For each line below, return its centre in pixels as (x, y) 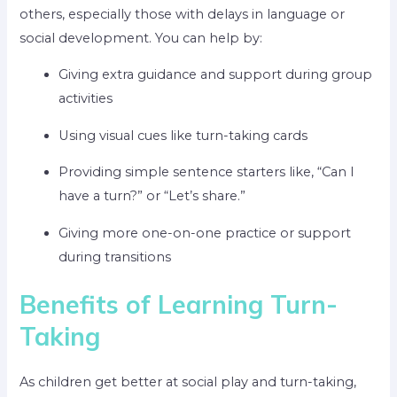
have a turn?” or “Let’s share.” (152, 196)
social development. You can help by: (141, 38)
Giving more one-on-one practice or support (205, 233)
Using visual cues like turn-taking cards (183, 135)
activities (86, 99)
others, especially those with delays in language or (183, 14)
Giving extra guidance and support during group (216, 75)
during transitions (115, 257)
